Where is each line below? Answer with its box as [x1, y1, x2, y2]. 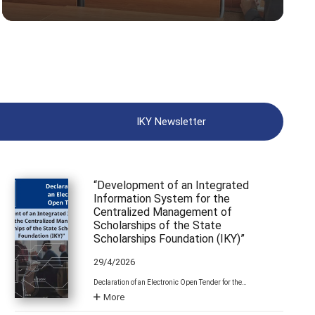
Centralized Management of [94, 205, 233, 219]
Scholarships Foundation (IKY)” [94, 231, 245, 245]
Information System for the [94, 191, 231, 205]
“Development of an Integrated [94, 178, 250, 192]
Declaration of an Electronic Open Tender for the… [94, 278, 247, 287]
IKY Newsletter [136, 115, 206, 128]
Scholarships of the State [94, 218, 222, 232]
